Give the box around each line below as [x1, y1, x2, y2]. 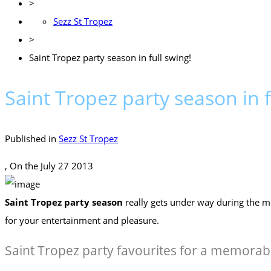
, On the [5, 159, 41, 172]
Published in [5, 132, 59, 145]
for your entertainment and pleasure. [5, 214, 159, 226]
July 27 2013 [41, 159, 93, 172]
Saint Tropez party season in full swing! [29, 51, 191, 64]
